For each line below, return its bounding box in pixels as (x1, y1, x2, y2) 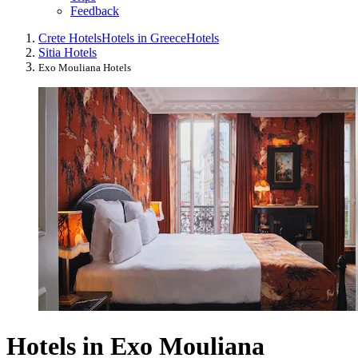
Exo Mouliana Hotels (38, 62, 131, 74)
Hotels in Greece (101, 31, 186, 46)
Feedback (70, 4, 119, 18)
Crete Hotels (38, 31, 101, 46)
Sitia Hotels (38, 46, 97, 60)
